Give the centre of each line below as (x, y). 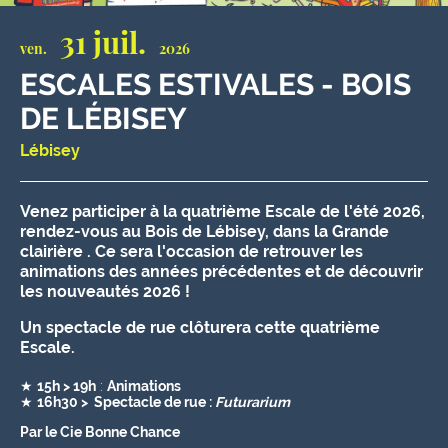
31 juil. (103, 42)
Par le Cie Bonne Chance (100, 432)
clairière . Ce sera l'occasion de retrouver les (191, 251)
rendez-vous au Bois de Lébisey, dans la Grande (204, 231)
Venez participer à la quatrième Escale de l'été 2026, (222, 211)
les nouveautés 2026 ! (105, 291)
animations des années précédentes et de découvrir (221, 271)
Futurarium (252, 402)
